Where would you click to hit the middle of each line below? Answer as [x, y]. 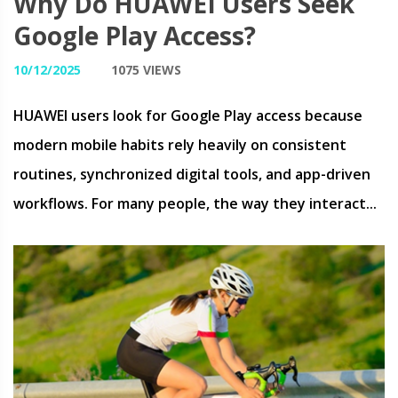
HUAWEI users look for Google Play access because [188, 115]
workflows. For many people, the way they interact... [195, 203]
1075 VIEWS [146, 70]
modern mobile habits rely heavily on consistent [180, 145]
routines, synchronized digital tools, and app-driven [192, 174]
